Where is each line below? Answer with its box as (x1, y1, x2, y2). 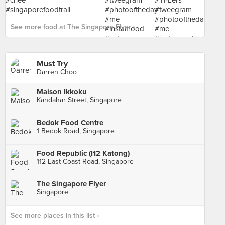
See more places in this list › (11, 211, 99, 220)
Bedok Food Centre (37, 118, 103, 127)
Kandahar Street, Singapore (37, 96, 122, 104)
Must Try (37, 59, 68, 69)
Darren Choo (37, 68, 77, 76)
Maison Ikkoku (37, 87, 87, 96)
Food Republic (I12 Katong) (37, 149, 130, 158)
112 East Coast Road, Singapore (37, 157, 134, 166)
